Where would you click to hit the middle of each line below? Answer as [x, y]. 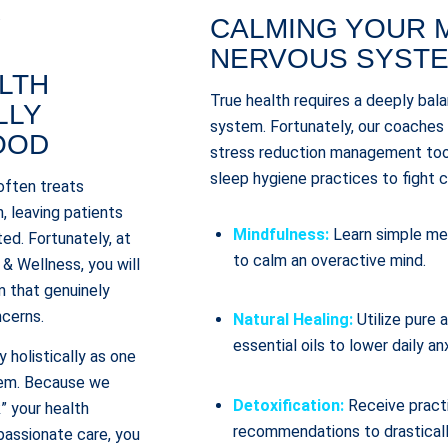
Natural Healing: [293, 320]
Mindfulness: [281, 235]
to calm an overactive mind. [330, 261]
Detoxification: [289, 405]
